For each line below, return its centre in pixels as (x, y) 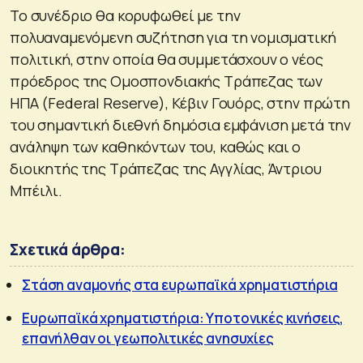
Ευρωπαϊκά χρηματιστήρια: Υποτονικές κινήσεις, (183, 318)
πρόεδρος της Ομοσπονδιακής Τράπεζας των (167, 81)
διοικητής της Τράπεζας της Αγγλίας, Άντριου (166, 168)
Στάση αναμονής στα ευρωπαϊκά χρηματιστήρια (180, 284)
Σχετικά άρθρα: (68, 249)
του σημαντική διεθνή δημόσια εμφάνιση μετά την (181, 124)
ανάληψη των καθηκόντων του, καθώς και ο (156, 146)
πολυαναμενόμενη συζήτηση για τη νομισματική (173, 37)
